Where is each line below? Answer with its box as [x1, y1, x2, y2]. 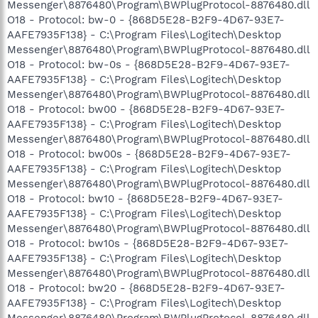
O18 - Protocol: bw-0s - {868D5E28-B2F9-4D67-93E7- [7, 57, 290, 71]
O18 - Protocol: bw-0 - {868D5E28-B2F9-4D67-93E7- [7, 13, 285, 26]
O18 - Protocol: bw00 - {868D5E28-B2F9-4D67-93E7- [7, 102, 285, 116]
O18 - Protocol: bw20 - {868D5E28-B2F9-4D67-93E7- [7, 281, 285, 295]
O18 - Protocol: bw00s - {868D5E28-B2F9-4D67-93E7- [7, 147, 291, 160]
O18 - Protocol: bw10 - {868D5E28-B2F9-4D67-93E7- [7, 192, 283, 205]
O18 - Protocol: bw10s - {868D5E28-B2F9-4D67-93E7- [7, 236, 289, 250]
